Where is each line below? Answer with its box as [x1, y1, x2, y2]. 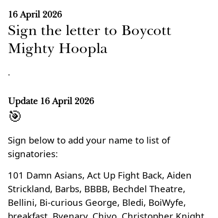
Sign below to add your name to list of [8, 134, 170, 146]
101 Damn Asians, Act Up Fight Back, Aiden [8, 169, 192, 181]
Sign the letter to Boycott [8, 21, 171, 39]
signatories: [8, 147, 58, 160]
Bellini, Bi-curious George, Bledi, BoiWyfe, [8, 196, 186, 208]
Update [8, 95, 37, 107]
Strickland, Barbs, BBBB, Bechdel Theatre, [8, 182, 185, 195]
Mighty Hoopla [8, 39, 108, 57]
